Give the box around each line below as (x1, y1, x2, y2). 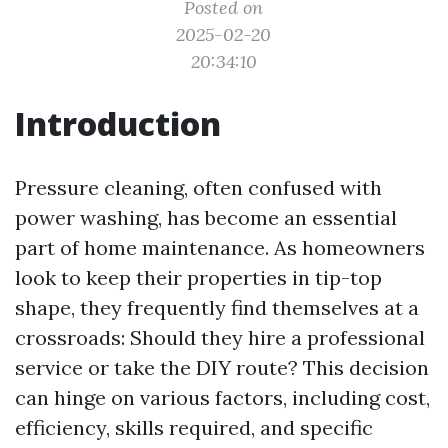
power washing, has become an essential (15, 205, 397, 230)
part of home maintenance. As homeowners (15, 235, 425, 260)
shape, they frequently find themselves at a (15, 295, 419, 320)
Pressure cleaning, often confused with (15, 175, 382, 200)
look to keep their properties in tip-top (15, 265, 382, 290)
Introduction (15, 102, 221, 145)
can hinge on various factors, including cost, (15, 385, 430, 410)
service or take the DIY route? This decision (15, 355, 429, 380)
